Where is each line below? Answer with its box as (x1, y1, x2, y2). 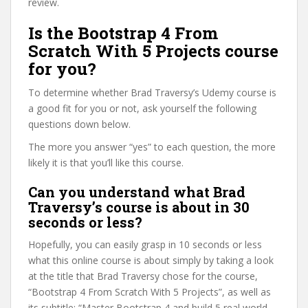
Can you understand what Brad (28, 183, 245, 201)
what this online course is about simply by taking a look (28, 254, 274, 267)
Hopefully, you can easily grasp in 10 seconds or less (28, 238, 262, 251)
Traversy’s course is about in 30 (28, 198, 250, 216)
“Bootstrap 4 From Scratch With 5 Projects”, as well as (28, 285, 271, 298)
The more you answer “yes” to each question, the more (28, 140, 276, 153)
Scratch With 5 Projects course (28, 40, 278, 62)
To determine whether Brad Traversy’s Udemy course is (28, 86, 276, 99)
